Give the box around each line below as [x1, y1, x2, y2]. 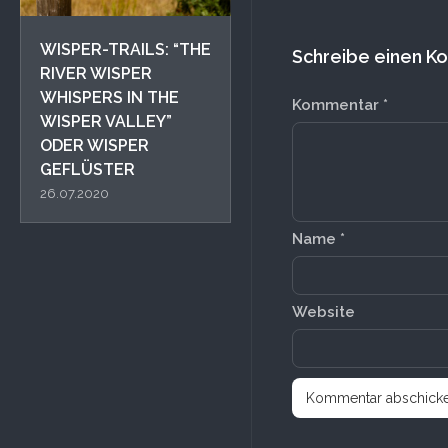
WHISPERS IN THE [40, 88, 179, 108]
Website [292, 303, 355, 321]
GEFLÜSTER [40, 160, 135, 180]
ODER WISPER [40, 136, 149, 156]
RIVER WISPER [40, 64, 152, 84]
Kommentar [292, 96, 383, 114]
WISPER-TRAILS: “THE [40, 40, 211, 60]
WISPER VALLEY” [40, 112, 172, 132]
